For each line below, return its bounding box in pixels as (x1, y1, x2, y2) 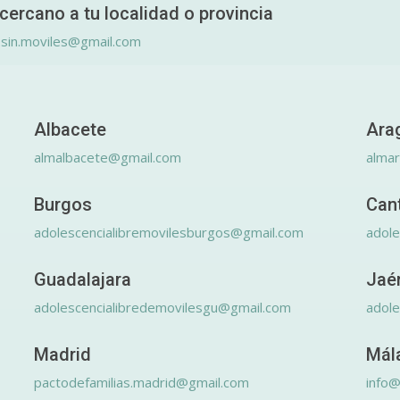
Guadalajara (34, 269, 131, 290)
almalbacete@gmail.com (34, 148, 181, 166)
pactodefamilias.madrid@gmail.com (34, 373, 249, 391)
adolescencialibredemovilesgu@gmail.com (34, 298, 291, 316)
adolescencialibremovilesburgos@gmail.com (34, 223, 304, 241)
